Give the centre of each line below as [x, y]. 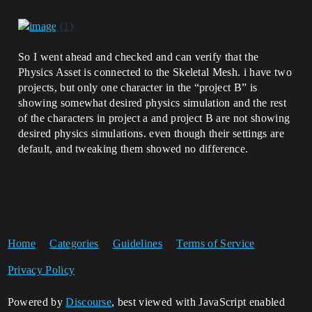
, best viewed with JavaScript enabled [198, 302]
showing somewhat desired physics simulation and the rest [152, 102]
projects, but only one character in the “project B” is [138, 87]
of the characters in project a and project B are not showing [154, 118]
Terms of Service [216, 243]
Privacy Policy [41, 270]
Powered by [37, 302]
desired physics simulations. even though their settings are [151, 133]
